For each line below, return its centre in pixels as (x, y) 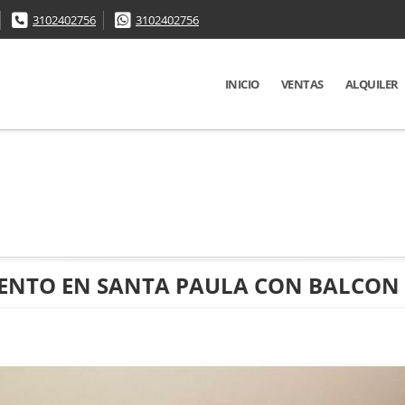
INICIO (242, 84)
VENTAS (302, 84)
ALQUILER (372, 84)
